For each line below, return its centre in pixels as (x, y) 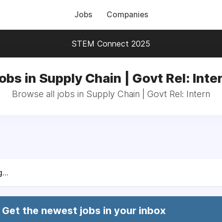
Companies (127, 15)
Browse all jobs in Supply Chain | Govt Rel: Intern (111, 94)
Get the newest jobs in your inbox (84, 211)
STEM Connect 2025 (111, 44)
